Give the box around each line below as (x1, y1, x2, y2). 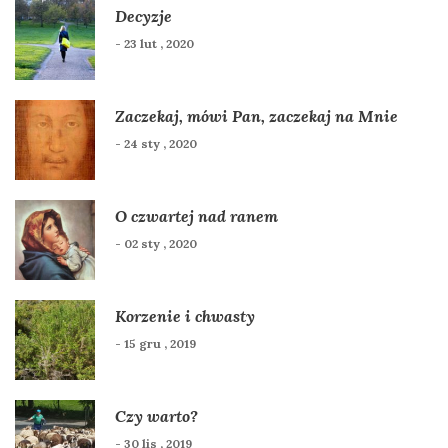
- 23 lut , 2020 (115, 35, 194, 51)
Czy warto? (115, 405, 198, 426)
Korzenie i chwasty (115, 305, 255, 326)
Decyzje (115, 5, 172, 26)
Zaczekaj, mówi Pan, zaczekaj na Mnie (115, 105, 398, 126)
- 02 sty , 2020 (115, 235, 197, 251)
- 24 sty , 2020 (115, 135, 197, 151)
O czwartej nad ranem (115, 205, 278, 226)
